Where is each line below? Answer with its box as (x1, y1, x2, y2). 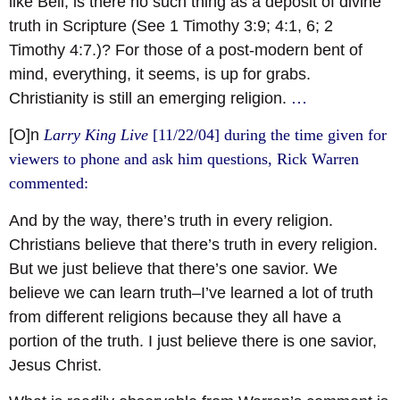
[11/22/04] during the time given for (148, 126, 387, 145)
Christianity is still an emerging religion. (9, 88, 291, 107)
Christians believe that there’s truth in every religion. (9, 235, 378, 254)
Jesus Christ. (9, 355, 102, 374)
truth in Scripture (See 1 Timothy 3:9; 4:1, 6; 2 (9, 16, 333, 35)
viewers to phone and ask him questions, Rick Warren (9, 150, 359, 169)
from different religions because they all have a (9, 307, 341, 326)
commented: (9, 174, 88, 193)
